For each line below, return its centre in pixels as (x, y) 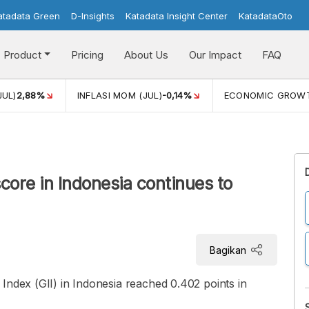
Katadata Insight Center (177, 16)
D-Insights (93, 16)
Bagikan (228, 250)
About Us (146, 54)
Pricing (87, 54)
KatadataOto (266, 16)
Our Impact (215, 54)
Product (22, 54)
